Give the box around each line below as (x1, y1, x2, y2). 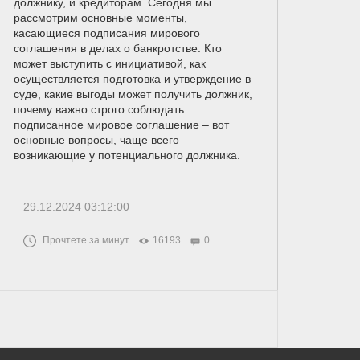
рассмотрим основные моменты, (13, 10, 187, 24)
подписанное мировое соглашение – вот (13, 117, 229, 131)
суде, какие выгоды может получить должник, (13, 87, 252, 100)
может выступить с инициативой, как (13, 56, 206, 70)
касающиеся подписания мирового (13, 26, 200, 39)
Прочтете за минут (42, 234, 129, 246)
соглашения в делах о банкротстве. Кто (13, 41, 222, 55)
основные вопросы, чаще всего (13, 133, 179, 146)
